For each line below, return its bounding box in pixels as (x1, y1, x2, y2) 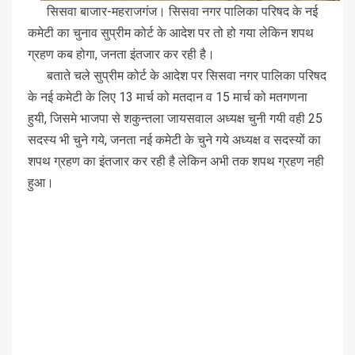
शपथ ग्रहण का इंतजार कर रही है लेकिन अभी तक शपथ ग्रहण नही (28, 153, 324, 169)
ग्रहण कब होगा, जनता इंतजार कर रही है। (28, 46, 215, 62)
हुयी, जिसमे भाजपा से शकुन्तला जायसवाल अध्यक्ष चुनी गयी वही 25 (28, 110, 323, 126)
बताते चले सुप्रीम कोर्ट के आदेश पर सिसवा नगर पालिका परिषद (28, 67, 326, 83)
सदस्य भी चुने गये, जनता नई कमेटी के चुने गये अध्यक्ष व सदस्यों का (28, 132, 321, 147)
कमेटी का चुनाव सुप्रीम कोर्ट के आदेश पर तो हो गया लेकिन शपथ (28, 25, 314, 40)
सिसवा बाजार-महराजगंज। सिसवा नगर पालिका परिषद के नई (28, 3, 318, 19)
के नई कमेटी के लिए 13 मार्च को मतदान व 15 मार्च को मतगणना (28, 89, 307, 105)
